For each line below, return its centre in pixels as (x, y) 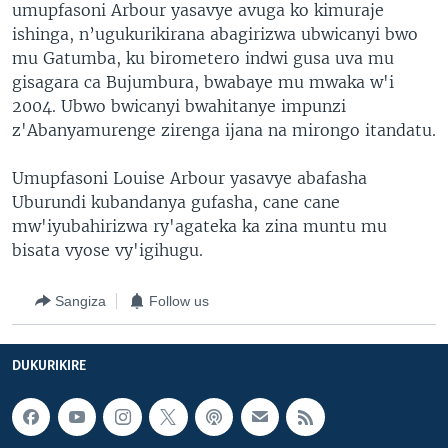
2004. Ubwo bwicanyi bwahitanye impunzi (179, 106)
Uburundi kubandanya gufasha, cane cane (176, 202)
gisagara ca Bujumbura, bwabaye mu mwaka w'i (203, 82)
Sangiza (80, 300)
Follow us (179, 300)
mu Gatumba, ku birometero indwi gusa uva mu (203, 58)
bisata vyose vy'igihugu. (107, 250)
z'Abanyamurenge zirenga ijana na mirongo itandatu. (224, 130)
